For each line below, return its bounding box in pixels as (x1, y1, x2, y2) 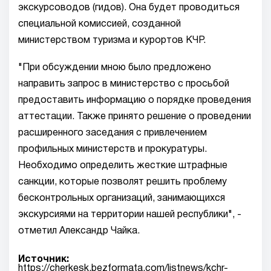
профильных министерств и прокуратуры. (18, 145, 207, 154)
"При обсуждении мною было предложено (18, 64, 211, 72)
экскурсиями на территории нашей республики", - (18, 211, 241, 219)
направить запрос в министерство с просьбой (18, 80, 229, 88)
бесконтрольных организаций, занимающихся (18, 194, 225, 203)
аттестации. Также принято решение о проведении (18, 113, 251, 121)
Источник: (18, 255, 69, 264)
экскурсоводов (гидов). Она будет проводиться (18, 4, 240, 12)
